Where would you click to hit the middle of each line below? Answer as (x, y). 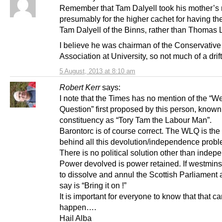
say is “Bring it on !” (93, 186)
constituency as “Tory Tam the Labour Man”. (136, 120)
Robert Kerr (80, 87)
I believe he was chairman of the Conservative (140, 45)
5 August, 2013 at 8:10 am (97, 71)
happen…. (78, 207)
